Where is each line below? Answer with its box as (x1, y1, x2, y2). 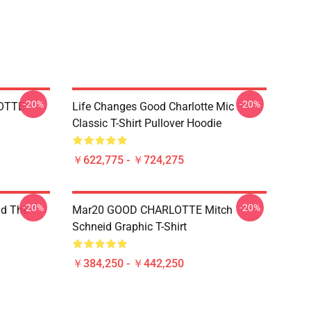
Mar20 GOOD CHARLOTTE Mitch (72, 203, 233, 217)
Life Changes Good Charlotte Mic (72, 100, 234, 113)
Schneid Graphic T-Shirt (72, 220, 187, 233)
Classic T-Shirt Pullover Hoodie (72, 117, 221, 130)
